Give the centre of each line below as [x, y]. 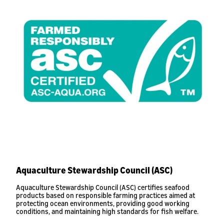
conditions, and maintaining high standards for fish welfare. [107, 211]
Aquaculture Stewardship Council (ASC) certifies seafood [103, 187]
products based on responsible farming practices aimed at [105, 195]
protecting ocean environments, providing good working [103, 203]
